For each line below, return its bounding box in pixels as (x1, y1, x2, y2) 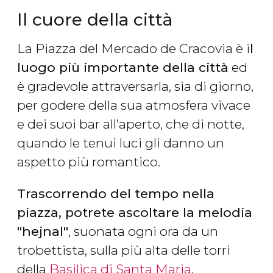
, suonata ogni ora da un (68, 224, 218, 239)
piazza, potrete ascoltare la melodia (17, 205, 252, 221)
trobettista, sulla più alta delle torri (17, 243, 230, 258)
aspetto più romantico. (17, 154, 160, 170)
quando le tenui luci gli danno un (17, 135, 224, 151)
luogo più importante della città (17, 60, 229, 76)
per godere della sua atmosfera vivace (17, 97, 250, 113)
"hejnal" (17, 224, 68, 239)
